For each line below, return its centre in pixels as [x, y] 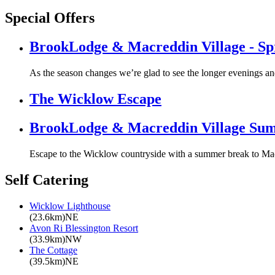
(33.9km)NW [56, 239]
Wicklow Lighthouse [70, 206]
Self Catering [47, 180]
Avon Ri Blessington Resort [84, 228]
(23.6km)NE [54, 217]
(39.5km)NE [54, 261]
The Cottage [53, 250]
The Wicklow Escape [95, 99]
